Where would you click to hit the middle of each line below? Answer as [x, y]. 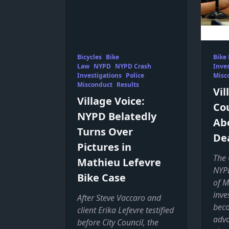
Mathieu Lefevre [119, 163]
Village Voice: [111, 101]
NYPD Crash [133, 66]
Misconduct [95, 85]
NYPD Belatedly [117, 117]
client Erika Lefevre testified [125, 210]
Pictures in [104, 147]
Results [128, 85]
